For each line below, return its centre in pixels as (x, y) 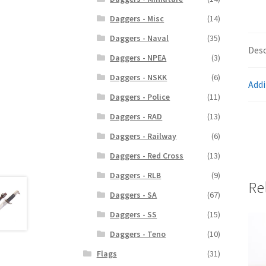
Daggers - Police (140, 97)
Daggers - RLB (136, 175)
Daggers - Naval (140, 38)
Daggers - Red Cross (147, 156)
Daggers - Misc (137, 19)
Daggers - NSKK (139, 77)
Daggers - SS (134, 215)
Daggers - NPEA (138, 58)
